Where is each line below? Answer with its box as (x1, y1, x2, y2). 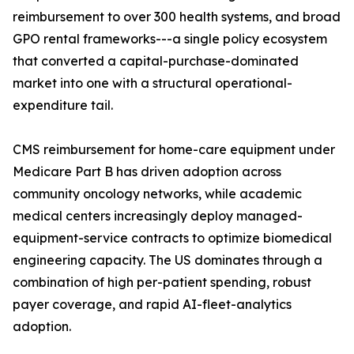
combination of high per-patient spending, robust (13, 274, 311, 291)
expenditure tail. (13, 97, 113, 114)
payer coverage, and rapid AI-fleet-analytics (13, 296, 292, 313)
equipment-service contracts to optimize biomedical (13, 230, 332, 247)
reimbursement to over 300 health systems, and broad (13, 9, 341, 25)
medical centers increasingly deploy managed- (13, 208, 303, 224)
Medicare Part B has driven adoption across (13, 164, 281, 180)
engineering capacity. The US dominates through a (13, 252, 322, 269)
